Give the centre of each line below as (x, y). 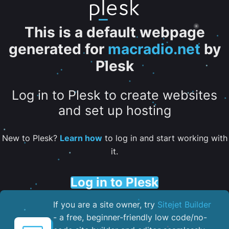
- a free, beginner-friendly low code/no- (130, 217)
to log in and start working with (165, 138)
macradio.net (154, 49)
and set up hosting (114, 111)
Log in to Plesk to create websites (114, 95)
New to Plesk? (31, 138)
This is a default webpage (114, 32)
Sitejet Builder (184, 204)
